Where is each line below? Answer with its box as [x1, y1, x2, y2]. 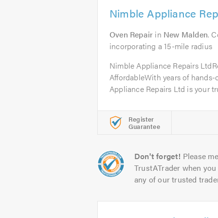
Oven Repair [109, 29, 153, 40]
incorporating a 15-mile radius [109, 40, 212, 52]
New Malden [163, 29, 208, 40]
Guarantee [128, 122, 160, 131]
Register [128, 114, 154, 124]
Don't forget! [134, 150, 181, 162]
